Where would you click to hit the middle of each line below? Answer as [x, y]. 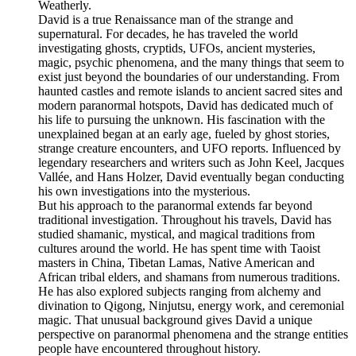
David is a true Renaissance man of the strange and [166, 20]
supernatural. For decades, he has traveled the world [168, 34]
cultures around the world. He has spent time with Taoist [179, 249]
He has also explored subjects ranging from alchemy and [180, 292]
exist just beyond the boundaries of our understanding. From [189, 77]
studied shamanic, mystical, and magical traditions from [176, 234]
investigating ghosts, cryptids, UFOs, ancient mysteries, [177, 48]
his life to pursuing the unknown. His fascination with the [182, 120]
